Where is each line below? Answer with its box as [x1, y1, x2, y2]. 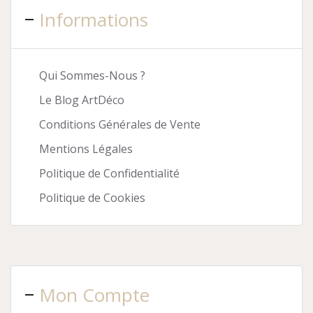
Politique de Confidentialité [39, 166, 180, 181]
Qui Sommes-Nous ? [39, 68, 145, 83]
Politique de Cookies [39, 190, 145, 205]
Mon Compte [39, 282, 150, 307]
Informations [39, 7, 148, 32]
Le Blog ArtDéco [39, 92, 124, 108]
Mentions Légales [39, 141, 133, 156]
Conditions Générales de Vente [39, 117, 201, 132]
